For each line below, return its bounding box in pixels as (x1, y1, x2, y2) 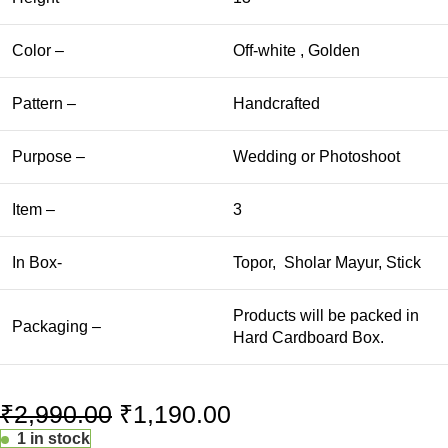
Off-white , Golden (233, 42, 360, 59)
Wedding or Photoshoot (233, 148, 400, 165)
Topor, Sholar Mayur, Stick (233, 254, 421, 271)
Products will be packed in (233, 307, 419, 324)
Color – (12, 42, 64, 59)
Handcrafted (233, 95, 320, 112)
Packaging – (12, 318, 101, 335)
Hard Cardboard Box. (233, 329, 384, 346)
